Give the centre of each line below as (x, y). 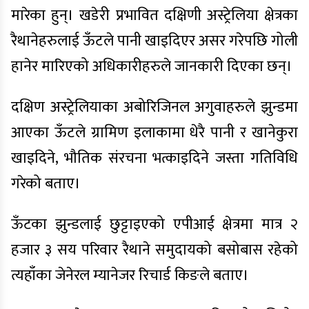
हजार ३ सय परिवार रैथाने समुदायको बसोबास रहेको (154, 250)
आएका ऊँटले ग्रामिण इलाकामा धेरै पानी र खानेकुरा (154, 133)
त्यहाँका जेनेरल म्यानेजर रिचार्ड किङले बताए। (130, 276)
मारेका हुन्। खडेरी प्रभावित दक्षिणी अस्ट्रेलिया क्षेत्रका (154, 16)
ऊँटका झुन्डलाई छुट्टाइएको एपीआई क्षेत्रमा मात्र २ (154, 225)
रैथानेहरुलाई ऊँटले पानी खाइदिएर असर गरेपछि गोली (154, 41)
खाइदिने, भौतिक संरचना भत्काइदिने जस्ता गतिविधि (154, 158)
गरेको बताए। (46, 184)
